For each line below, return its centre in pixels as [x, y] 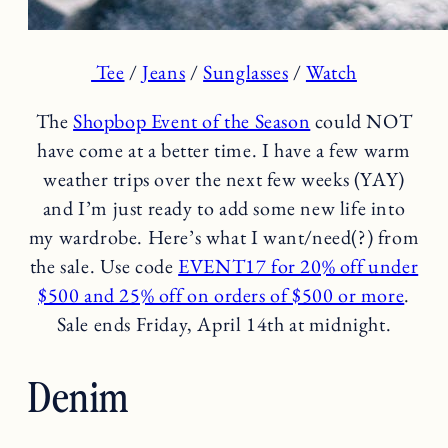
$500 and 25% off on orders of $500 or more [221, 294]
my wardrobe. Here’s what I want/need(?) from [224, 236]
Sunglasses [246, 71]
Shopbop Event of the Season [192, 120]
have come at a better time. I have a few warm [223, 149]
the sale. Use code [104, 265]
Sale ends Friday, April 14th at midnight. [224, 323]
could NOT [361, 120]
